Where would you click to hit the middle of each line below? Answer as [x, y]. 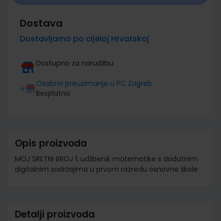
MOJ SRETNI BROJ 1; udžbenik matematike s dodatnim [106, 159]
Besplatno [53, 93]
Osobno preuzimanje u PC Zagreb [94, 83]
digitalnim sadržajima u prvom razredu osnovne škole [106, 169]
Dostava [41, 23]
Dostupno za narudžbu [75, 63]
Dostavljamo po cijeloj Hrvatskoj [84, 38]
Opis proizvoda [51, 143]
